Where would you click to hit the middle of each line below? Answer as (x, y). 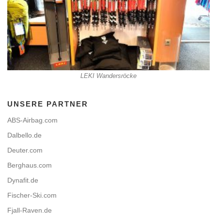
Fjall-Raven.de (30, 210)
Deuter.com (25, 150)
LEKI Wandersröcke (108, 76)
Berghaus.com (30, 165)
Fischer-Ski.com (32, 195)
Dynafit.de (23, 180)
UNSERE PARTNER (48, 104)
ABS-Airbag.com (32, 120)
